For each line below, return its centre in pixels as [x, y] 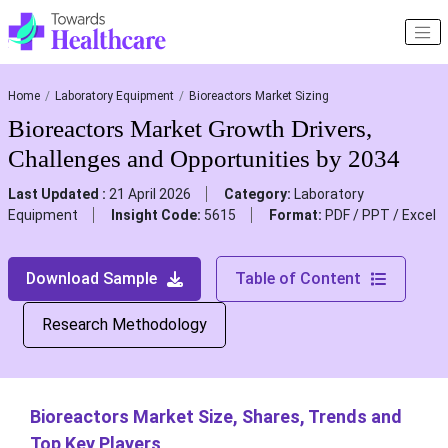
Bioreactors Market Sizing [258, 96]
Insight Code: [157, 215]
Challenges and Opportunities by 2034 [203, 159]
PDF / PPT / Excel [380, 215]
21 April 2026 [149, 194]
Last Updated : [58, 194]
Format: [296, 215]
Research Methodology [124, 325]
